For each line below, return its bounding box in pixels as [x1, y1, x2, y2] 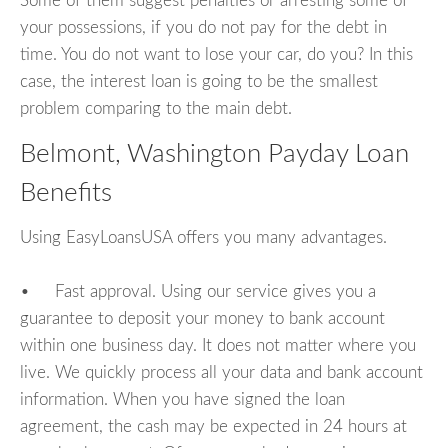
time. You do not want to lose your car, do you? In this [20, 46, 413, 64]
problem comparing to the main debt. [20, 100, 292, 118]
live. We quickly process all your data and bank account [20, 363, 423, 381]
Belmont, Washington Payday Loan [20, 141, 409, 168]
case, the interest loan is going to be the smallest [20, 73, 378, 91]
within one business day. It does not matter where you [20, 336, 416, 354]
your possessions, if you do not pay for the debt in [20, 19, 387, 37]
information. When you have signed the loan [20, 390, 345, 408]
